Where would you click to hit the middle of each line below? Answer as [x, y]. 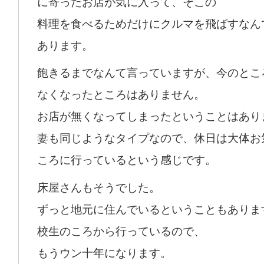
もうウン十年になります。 [104, 253]
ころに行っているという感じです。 [127, 160]
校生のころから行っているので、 [121, 231]
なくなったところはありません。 [121, 95]
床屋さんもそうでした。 [99, 187]
